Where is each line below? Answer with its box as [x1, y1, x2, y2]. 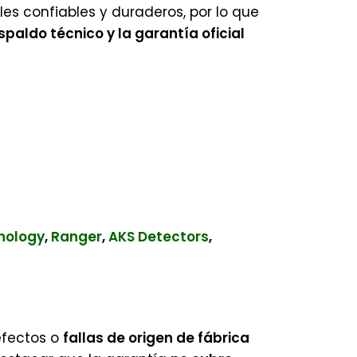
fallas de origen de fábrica [63, 328, 249, 347]
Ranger [51, 227, 102, 246]
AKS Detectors [108, 227, 209, 246]
